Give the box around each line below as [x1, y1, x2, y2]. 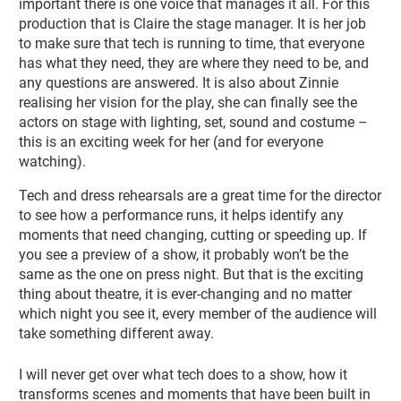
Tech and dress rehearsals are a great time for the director [19, 186, 382, 204]
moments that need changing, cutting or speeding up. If [19, 226, 368, 243]
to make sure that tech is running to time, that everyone [19, 34, 365, 52]
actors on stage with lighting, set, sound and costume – [19, 113, 369, 131]
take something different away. [19, 324, 215, 342]
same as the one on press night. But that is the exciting [19, 265, 364, 283]
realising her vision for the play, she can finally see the [19, 93, 358, 111]
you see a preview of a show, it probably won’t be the [19, 245, 349, 263]
